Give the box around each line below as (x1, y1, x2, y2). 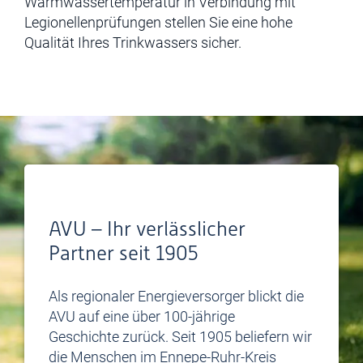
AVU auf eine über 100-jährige (49, 308, 235, 325)
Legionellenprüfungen (24, 14, 164, 31)
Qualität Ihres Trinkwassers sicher (24, 34, 238, 51)
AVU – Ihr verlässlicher (49, 217, 246, 241)
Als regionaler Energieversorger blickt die (49, 288, 304, 305)
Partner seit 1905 (49, 241, 199, 265)
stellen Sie (164, 14, 232, 31)
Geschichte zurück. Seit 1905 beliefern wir (49, 328, 312, 345)
